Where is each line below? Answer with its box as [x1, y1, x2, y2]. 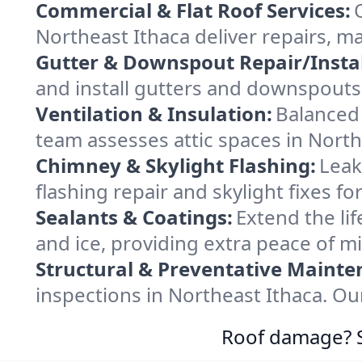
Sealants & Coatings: [36, 204, 233, 230]
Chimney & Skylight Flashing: [36, 152, 316, 179]
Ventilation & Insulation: [36, 100, 272, 127]
